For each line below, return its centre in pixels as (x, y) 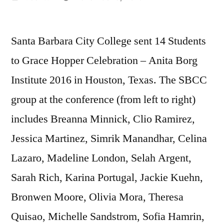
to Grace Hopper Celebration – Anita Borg (104, 60)
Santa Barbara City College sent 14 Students (108, 41)
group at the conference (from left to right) (103, 99)
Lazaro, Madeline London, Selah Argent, (101, 158)
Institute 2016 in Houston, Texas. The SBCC (109, 80)
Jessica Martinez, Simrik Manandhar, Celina (109, 138)
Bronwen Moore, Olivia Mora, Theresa (97, 197)
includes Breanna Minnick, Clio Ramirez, (103, 119)
